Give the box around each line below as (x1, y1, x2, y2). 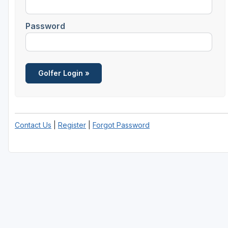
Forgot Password (93, 120, 150, 129)
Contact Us (15, 120, 51, 129)
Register (58, 120, 86, 129)
